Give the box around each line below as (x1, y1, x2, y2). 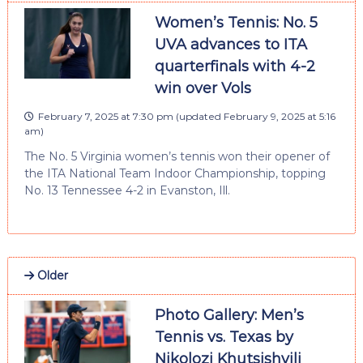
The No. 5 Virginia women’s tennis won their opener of (23, 148, 330, 164)
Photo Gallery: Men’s (154, 305, 304, 324)
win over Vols (154, 79, 251, 97)
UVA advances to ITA (154, 35, 307, 53)
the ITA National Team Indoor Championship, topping (23, 165, 326, 181)
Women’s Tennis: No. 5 (154, 13, 318, 32)
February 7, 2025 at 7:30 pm (37, 109, 173, 122)
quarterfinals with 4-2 (154, 57, 315, 75)
